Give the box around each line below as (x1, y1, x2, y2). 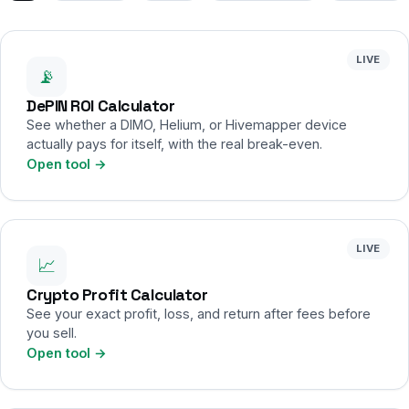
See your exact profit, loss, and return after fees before (26, 306, 371, 321)
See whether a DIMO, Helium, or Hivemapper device (26, 117, 347, 132)
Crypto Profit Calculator (26, 285, 208, 305)
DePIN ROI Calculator (26, 96, 175, 116)
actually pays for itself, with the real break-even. (26, 136, 322, 152)
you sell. (26, 325, 77, 341)
